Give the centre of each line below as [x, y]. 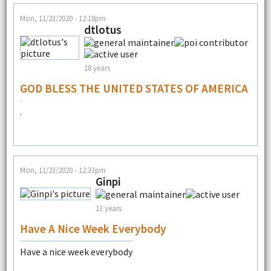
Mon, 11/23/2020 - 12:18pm [63, 18]
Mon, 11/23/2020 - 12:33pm [63, 170]
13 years [108, 208]
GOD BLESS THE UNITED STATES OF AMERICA [134, 88]
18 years [97, 67]
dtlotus [103, 29]
